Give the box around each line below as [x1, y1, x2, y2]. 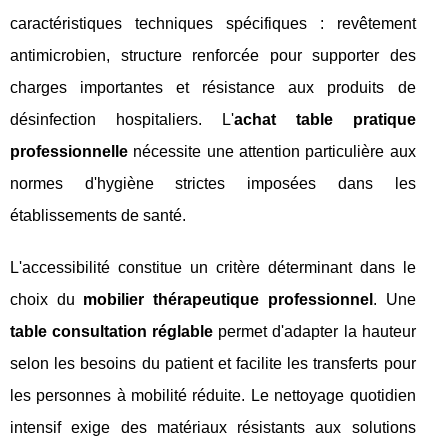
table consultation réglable [10, 323, 214, 340]
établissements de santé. [10, 207, 186, 224]
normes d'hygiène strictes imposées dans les [10, 175, 416, 192]
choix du [10, 291, 84, 308]
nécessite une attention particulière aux [128, 143, 416, 160]
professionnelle [10, 143, 128, 160]
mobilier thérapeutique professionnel [83, 291, 373, 308]
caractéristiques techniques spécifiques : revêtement [10, 15, 416, 32]
